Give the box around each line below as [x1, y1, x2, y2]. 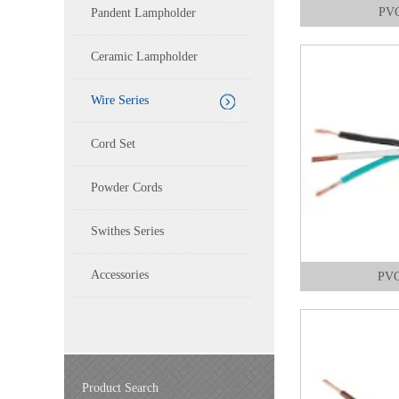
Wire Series [91, 94, 149, 107]
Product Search [82, 381, 159, 395]
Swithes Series [91, 224, 164, 238]
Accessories [91, 268, 149, 281]
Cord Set [91, 137, 135, 151]
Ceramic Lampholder [91, 50, 198, 63]
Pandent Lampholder [91, 6, 196, 20]
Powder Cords [91, 181, 162, 194]
